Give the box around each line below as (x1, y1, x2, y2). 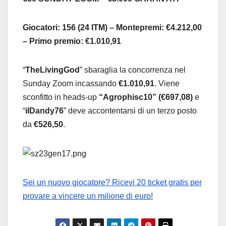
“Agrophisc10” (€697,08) (99, 92, 193, 101)
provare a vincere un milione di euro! (23, 191, 153, 200)
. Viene (154, 79, 180, 88)
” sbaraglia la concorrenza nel (80, 65, 186, 74)
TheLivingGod (25, 65, 80, 74)
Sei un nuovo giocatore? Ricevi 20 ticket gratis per (23, 178, 202, 187)
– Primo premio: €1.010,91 (23, 36, 121, 45)
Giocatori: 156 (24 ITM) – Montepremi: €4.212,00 (23, 23, 202, 32)
